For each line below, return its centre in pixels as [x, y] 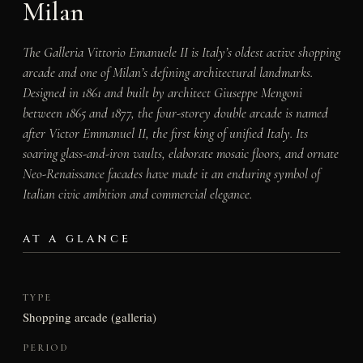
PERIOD [45, 347]
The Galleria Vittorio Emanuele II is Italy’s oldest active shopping [181, 52]
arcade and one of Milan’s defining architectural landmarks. [167, 72]
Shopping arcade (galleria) [89, 317]
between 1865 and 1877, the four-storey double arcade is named [175, 113]
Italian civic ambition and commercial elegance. [137, 194]
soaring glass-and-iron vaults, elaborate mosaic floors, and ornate [180, 153]
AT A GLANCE [77, 239]
